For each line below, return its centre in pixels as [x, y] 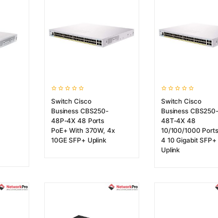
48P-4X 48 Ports [78, 121]
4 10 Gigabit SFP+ [189, 140]
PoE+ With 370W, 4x [83, 130]
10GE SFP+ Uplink [79, 140]
